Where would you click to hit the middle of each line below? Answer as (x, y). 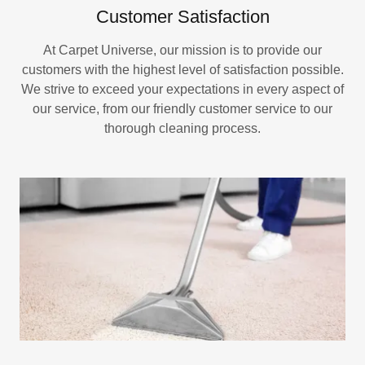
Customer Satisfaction (182, 16)
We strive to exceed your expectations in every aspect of (182, 89)
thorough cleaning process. (182, 128)
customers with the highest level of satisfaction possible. (182, 69)
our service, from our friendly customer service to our (182, 108)
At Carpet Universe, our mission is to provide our (182, 50)
